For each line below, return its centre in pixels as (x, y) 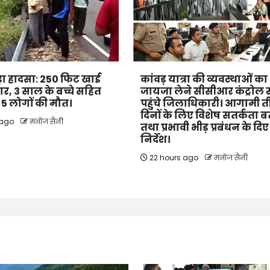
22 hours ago (174, 158)
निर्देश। (156, 140)
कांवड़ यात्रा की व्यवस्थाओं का (204, 80)
